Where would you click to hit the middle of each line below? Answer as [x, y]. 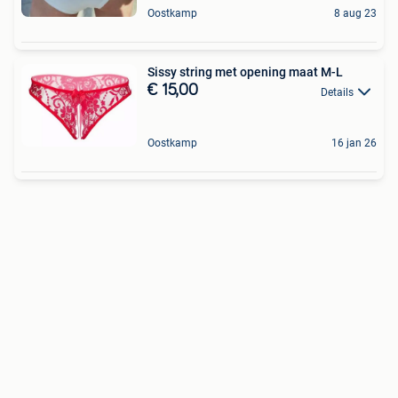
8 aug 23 [355, 14]
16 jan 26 [354, 143]
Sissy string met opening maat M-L [245, 72]
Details [337, 92]
